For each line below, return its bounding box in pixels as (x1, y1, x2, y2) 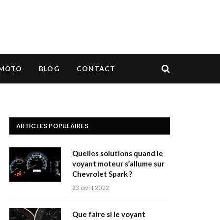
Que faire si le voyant (72, 210, 145, 219)
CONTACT (76, 64, 116, 73)
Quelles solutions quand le (72, 149, 163, 158)
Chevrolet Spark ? (72, 169, 132, 178)
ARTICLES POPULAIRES (16, 121, 88, 131)
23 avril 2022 (72, 184, 109, 192)
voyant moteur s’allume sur (72, 159, 165, 168)
